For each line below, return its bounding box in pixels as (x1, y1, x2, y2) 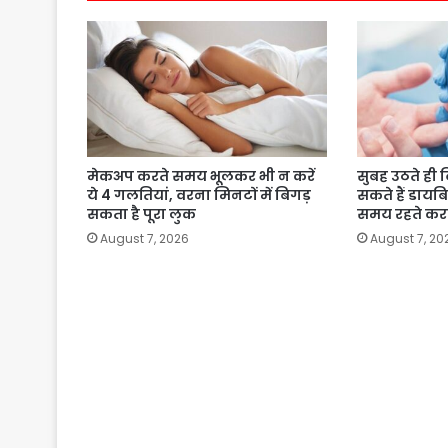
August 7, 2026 (100, 229, 189, 247)
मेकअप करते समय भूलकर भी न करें (87, 165, 315, 186)
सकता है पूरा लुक (87, 203, 196, 224)
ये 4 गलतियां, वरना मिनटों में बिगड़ (87, 184, 311, 205)
